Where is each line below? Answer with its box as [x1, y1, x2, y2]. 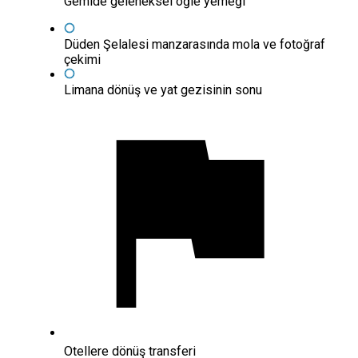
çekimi [64, 52, 101, 68]
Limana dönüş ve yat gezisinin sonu [64, 82, 262, 98]
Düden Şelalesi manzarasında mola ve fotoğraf [64, 37, 325, 53]
